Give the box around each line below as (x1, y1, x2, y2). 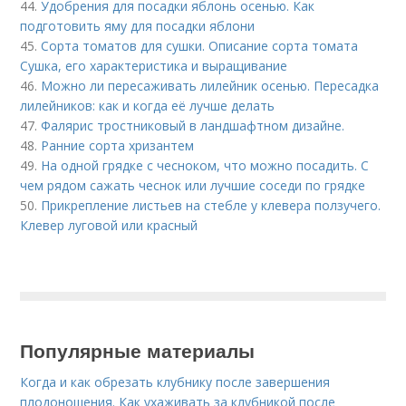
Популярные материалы (20, 335, 256, 363)
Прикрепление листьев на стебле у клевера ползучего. (41, 196, 382, 214)
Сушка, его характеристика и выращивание (20, 56, 288, 74)
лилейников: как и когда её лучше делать (20, 96, 275, 114)
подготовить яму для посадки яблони (20, 16, 256, 34)
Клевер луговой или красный (20, 216, 198, 234)
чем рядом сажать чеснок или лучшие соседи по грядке (20, 176, 366, 194)
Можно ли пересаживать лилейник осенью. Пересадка (41, 76, 380, 94)
